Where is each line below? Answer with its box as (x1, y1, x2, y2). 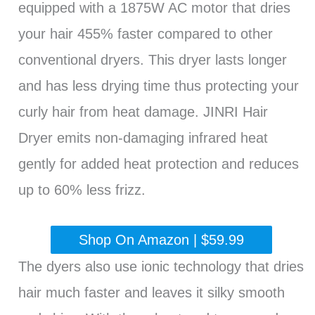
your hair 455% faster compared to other (18, 26, 273, 42)
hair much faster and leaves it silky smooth (18, 285, 285, 301)
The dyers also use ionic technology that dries (18, 259, 304, 275)
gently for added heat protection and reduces (18, 156, 299, 172)
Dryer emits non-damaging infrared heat (18, 130, 268, 146)
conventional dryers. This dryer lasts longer (18, 52, 287, 68)
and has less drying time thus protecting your (18, 78, 299, 94)
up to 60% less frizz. (18, 182, 146, 198)
